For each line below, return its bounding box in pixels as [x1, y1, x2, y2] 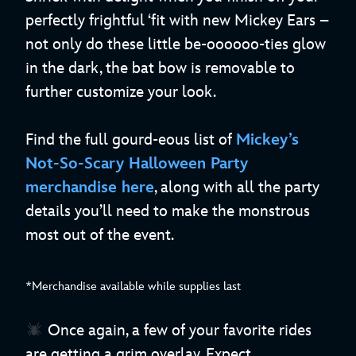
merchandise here [25, 177, 154, 197]
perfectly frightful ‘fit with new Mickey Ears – [25, 10, 329, 30]
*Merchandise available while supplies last [25, 279, 241, 295]
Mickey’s [236, 130, 299, 149]
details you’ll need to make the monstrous [25, 201, 310, 221]
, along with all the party [154, 177, 319, 197]
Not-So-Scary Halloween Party [25, 153, 248, 173]
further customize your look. [25, 82, 216, 102]
